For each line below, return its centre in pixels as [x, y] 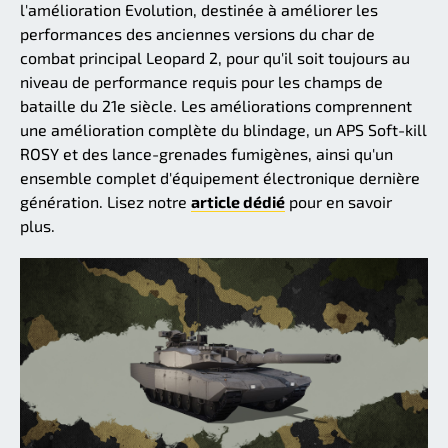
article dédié [238, 202]
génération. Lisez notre [105, 202]
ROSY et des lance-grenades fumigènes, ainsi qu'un [206, 154]
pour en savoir [338, 202]
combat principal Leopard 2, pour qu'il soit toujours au [215, 58]
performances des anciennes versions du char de [197, 34]
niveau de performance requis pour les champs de [201, 82]
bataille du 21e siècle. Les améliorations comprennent [216, 106]
